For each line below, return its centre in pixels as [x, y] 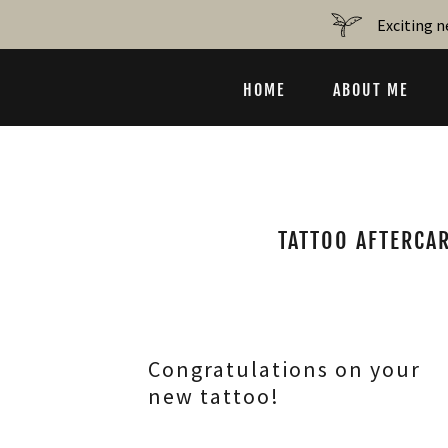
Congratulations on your [284, 369]
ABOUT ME [370, 90]
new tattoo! [214, 396]
